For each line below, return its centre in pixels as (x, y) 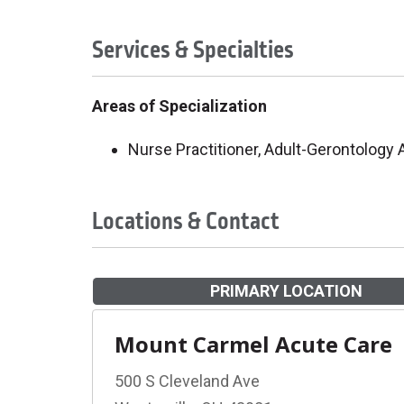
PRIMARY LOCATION (286, 291)
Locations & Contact (186, 221)
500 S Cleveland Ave (187, 381)
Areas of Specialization (179, 106)
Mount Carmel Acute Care (253, 344)
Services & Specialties (193, 50)
